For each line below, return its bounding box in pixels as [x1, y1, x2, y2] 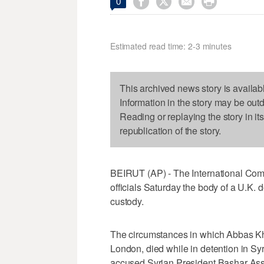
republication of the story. [120, 124, 222, 138]
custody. [110, 194, 144, 209]
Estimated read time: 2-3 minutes [110, 40, 232, 52]
